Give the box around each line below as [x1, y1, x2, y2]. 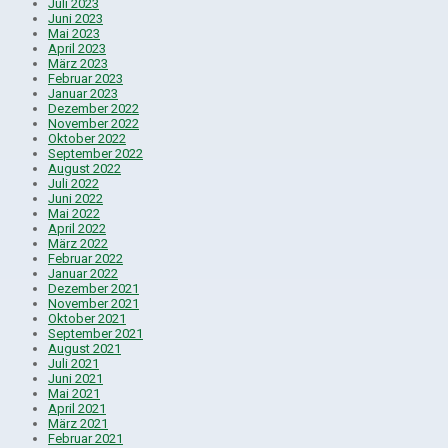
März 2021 [48, 415, 108, 431]
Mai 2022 [48, 205, 100, 221]
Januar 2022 [48, 265, 118, 281]
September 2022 [48, 145, 143, 161]
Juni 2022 [48, 190, 103, 206]
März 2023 [48, 55, 108, 71]
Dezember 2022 [48, 100, 139, 116]
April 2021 [48, 400, 106, 416]
